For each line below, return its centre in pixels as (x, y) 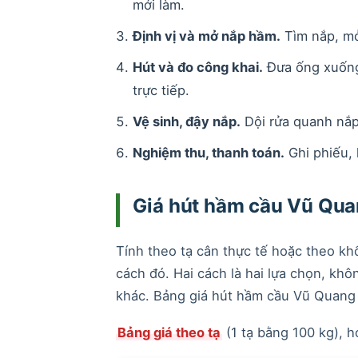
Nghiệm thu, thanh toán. (208, 152)
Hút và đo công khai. (197, 68)
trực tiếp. (161, 91)
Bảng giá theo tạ (169, 332)
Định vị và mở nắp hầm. (206, 36)
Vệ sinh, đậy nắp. (186, 122)
